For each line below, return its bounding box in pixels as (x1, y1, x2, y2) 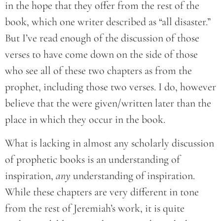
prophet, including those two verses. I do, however (5, 80, 216, 94)
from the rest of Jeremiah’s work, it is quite (5, 201, 184, 215)
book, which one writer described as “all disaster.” (5, 15, 211, 29)
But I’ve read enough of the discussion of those (5, 32, 199, 45)
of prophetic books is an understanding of (5, 152, 180, 166)
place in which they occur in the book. (5, 113, 168, 126)
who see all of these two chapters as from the (5, 64, 192, 77)
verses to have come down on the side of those (5, 48, 198, 61)
